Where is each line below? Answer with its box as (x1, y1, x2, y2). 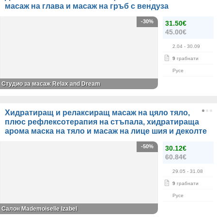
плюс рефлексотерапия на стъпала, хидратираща (5, 118, 199, 126)
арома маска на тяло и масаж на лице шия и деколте (5, 127, 207, 136)
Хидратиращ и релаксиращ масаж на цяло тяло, (5, 108, 190, 117)
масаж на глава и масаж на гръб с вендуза (5, 2, 169, 11)
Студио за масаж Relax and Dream (1, 80, 100, 88)
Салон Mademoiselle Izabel (1, 205, 77, 213)
